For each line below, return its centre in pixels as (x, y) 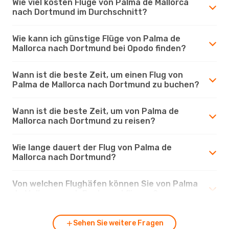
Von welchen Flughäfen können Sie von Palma (105, 184)
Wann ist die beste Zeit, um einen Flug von (98, 75)
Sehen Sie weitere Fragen (118, 223)
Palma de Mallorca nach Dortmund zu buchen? (106, 84)
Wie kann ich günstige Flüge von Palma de (96, 38)
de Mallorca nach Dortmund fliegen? (85, 193)
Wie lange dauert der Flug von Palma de (92, 147)
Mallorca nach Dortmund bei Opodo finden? (99, 48)
